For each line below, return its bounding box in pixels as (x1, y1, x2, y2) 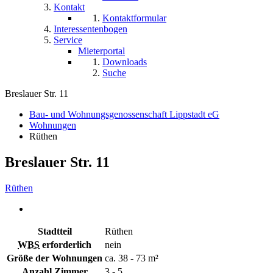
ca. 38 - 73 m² (105, 253, 158, 264)
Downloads (102, 57, 147, 68)
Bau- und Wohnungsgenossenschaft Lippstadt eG (29, 109, 219, 120)
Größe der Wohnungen (7, 253, 102, 264)
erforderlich (40, 239, 91, 250)
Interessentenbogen (54, 24, 127, 35)
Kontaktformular (102, 13, 166, 24)
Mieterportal (78, 46, 125, 57)
